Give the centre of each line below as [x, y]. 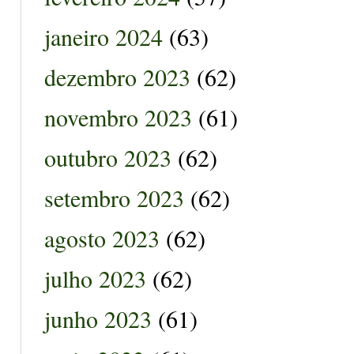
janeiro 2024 [104, 36]
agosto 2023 [102, 237]
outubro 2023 [108, 157]
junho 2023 [98, 318]
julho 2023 [95, 278]
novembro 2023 [118, 117]
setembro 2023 [114, 197]
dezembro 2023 [117, 76]
